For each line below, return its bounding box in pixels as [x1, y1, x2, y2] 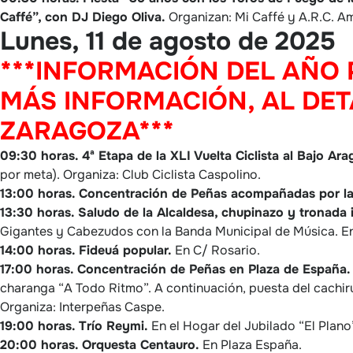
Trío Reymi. [79, 318, 148, 335]
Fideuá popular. [79, 242, 172, 259]
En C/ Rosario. [172, 242, 260, 259]
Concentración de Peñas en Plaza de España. [77, 261, 351, 278]
